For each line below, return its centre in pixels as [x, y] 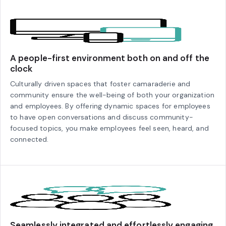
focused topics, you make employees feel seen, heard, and [109, 128]
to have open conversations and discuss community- [102, 117]
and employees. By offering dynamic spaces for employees [110, 106]
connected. [30, 139]
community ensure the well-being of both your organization [112, 95]
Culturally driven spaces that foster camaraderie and [100, 84]
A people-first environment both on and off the [110, 58]
